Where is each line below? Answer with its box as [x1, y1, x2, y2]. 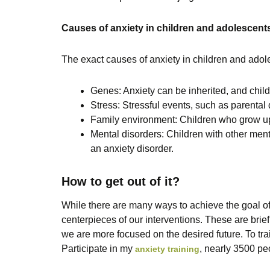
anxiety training [135, 244, 199, 254]
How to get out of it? [61, 175, 180, 189]
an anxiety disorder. [90, 143, 174, 154]
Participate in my [61, 243, 135, 254]
